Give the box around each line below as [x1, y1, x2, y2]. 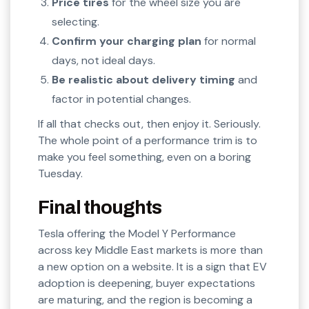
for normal [201, 34, 256, 49]
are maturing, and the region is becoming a [38, 292, 252, 308]
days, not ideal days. [52, 53, 155, 68]
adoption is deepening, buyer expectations [38, 276, 255, 291]
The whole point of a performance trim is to [38, 133, 257, 148]
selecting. [52, 14, 99, 30]
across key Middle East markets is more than [38, 243, 263, 258]
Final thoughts [38, 197, 161, 219]
